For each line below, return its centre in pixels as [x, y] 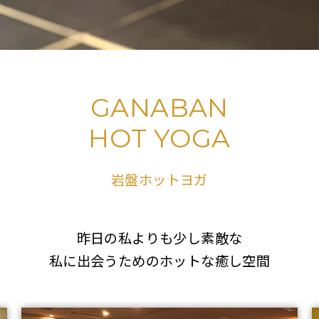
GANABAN [159, 108]
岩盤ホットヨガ [159, 179]
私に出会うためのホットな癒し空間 [159, 261]
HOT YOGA [159, 138]
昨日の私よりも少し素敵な [159, 238]
